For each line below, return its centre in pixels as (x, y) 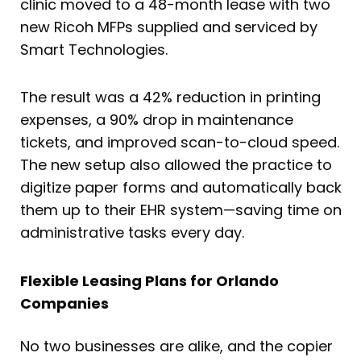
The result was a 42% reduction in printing (170, 98)
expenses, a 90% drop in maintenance (157, 120)
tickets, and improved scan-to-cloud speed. (180, 143)
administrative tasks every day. (132, 233)
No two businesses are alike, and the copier (176, 346)
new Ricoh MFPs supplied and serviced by (169, 27)
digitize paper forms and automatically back (181, 188)
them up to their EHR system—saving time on (181, 210)
